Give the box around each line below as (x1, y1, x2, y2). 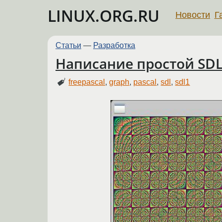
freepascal (68, 77, 106, 86)
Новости (175, 9, 210, 20)
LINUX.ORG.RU (48, 5, 160, 26)
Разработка (93, 41, 135, 50)
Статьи (55, 41, 81, 50)
